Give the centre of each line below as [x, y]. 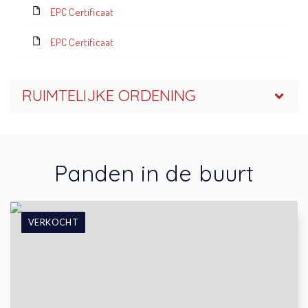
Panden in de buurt [154, 173]
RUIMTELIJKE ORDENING [108, 96]
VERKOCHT [53, 222]
